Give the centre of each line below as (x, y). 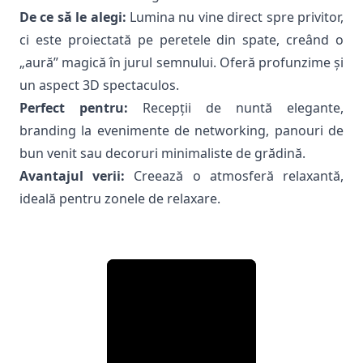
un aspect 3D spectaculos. (99, 85)
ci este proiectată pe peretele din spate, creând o (181, 40)
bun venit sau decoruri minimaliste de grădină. (162, 153)
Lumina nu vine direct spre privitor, (235, 17)
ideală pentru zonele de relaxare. (120, 199)
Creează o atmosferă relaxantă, (235, 176)
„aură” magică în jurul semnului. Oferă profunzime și (181, 62)
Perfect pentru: (74, 108)
